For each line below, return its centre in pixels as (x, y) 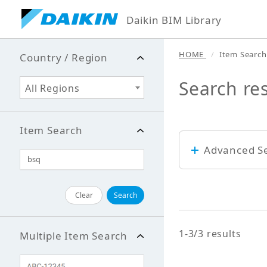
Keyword (211, 180)
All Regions (52, 88)
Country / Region (64, 58)
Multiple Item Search (74, 236)
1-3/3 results (210, 234)
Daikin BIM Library (174, 20)
